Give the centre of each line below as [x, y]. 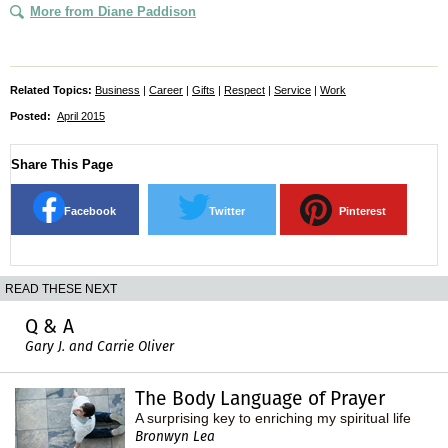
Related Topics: [51, 89]
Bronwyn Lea [175, 436]
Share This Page [62, 164]
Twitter [226, 210]
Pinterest [362, 210]
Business [117, 89]
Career [166, 89]
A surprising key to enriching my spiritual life [273, 417]
